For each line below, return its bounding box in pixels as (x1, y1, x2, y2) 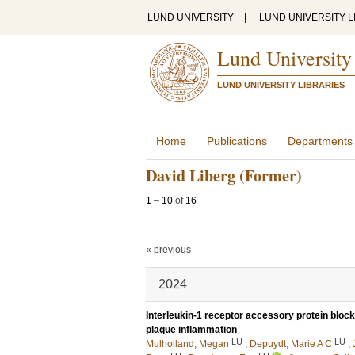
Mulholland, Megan (146, 338, 229, 349)
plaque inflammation (146, 324, 237, 335)
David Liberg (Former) (146, 164, 302, 187)
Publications (207, 135, 267, 147)
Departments (288, 135, 353, 147)
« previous (146, 244, 191, 255)
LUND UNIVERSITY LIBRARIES (217, 80, 345, 90)
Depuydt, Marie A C (250, 338, 332, 349)
